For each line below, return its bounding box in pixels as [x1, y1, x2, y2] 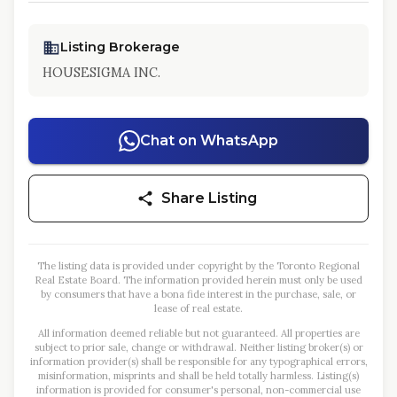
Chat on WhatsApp [140, 132, 278, 149]
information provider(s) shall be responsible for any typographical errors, [29, 355, 368, 368]
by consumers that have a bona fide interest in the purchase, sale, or [41, 288, 356, 300]
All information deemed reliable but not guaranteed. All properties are [37, 327, 360, 339]
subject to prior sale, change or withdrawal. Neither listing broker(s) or [34, 341, 363, 354]
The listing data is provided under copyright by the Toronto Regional [37, 260, 360, 272]
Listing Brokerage [60, 39, 180, 55]
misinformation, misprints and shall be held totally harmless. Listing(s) [38, 370, 359, 382]
